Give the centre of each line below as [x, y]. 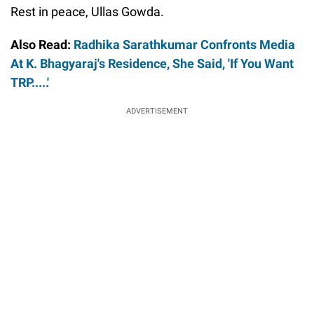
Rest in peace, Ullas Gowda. [87, 12]
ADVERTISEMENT [157, 111]
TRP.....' [30, 83]
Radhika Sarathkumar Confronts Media [184, 45]
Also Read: [42, 45]
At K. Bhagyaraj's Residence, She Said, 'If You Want [152, 64]
